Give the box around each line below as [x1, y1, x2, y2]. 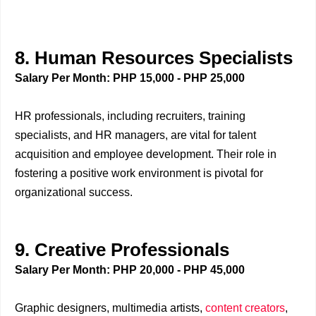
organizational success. [15, 186, 133, 198]
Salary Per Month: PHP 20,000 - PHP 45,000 [15, 264, 245, 276]
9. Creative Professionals [15, 240, 229, 260]
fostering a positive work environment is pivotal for [15, 167, 263, 179]
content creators [205, 302, 285, 314]
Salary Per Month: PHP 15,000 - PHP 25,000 [15, 72, 245, 84]
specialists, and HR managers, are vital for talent [15, 129, 256, 141]
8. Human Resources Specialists [15, 48, 293, 68]
